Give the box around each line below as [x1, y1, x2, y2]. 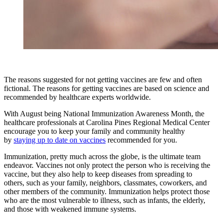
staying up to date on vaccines [14, 135, 106, 144]
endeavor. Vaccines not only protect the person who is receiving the [4, 161, 210, 169]
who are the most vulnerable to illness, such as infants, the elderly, [4, 196, 205, 204]
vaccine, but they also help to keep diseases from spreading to [4, 169, 192, 178]
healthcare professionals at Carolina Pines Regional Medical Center [4, 118, 210, 127]
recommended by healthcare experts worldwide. [4, 92, 151, 101]
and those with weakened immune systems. [4, 204, 136, 213]
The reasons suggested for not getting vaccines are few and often [4, 75, 202, 84]
